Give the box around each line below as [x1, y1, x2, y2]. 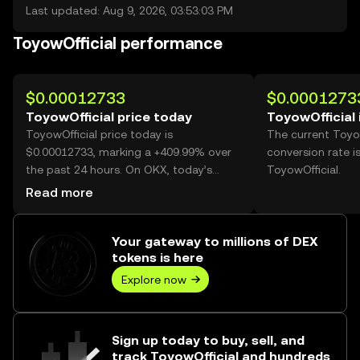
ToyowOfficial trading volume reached [26, 181, 227, 194]
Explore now [121, 272, 186, 286]
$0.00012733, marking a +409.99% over [26, 145, 231, 158]
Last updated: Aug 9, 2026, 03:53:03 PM [26, 4, 233, 17]
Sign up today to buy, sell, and [112, 333, 305, 348]
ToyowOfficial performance [13, 34, 223, 53]
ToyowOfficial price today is [26, 128, 173, 141]
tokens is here [112, 250, 203, 265]
